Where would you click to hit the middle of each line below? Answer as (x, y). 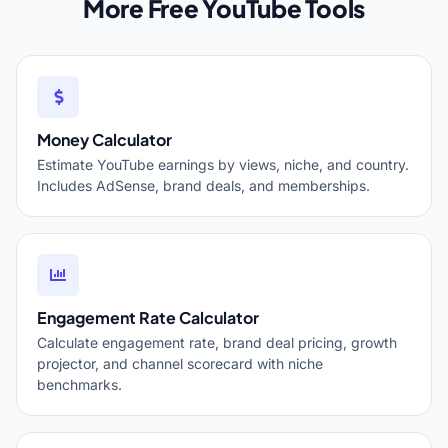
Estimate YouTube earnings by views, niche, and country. (223, 164)
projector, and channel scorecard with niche (180, 363)
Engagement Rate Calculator (148, 317)
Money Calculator (104, 139)
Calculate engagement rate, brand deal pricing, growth (217, 342)
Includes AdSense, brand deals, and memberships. (203, 185)
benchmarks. (79, 384)
